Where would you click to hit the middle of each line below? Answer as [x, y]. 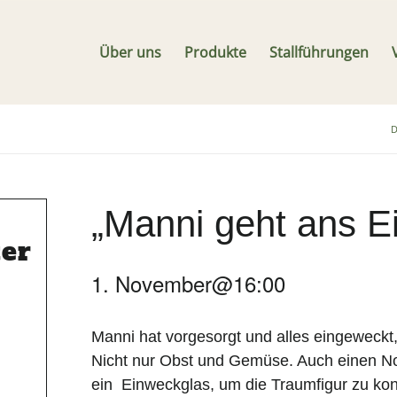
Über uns [130, 52]
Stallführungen [319, 52]
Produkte [215, 52]
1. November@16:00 [188, 283]
